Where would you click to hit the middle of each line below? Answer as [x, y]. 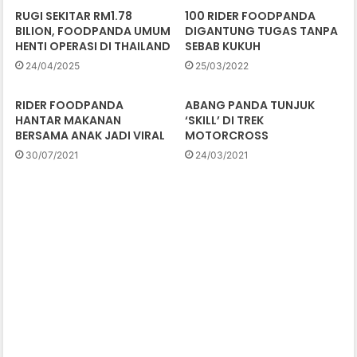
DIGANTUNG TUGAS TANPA [261, 31]
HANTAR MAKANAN [69, 121]
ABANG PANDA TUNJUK [250, 106]
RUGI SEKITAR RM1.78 [74, 16]
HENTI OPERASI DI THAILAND [93, 47]
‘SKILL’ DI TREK [224, 121]
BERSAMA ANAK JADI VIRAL [90, 136]
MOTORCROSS [227, 136]
